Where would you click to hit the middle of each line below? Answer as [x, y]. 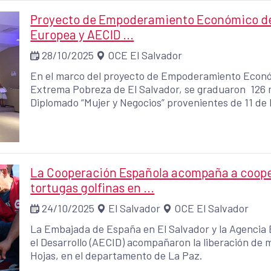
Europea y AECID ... [82, 34]
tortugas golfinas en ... [93, 187]
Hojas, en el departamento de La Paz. [117, 255]
